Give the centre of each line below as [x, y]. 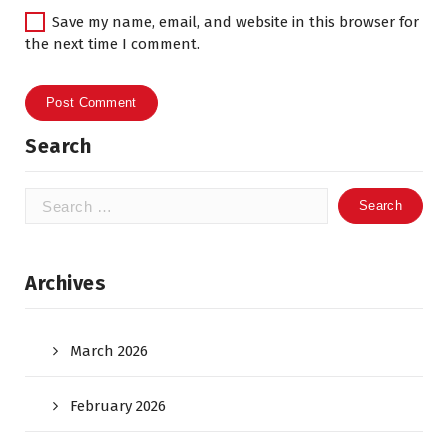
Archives [65, 283]
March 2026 [109, 351]
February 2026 [118, 406]
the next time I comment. [112, 44]
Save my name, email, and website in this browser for [235, 22]
